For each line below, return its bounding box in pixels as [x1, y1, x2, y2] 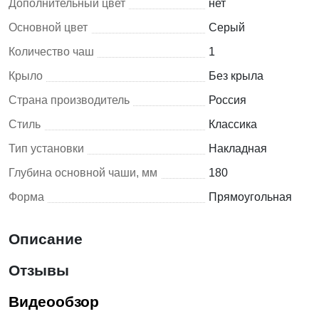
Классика [208, 117, 257, 130]
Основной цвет [9, 21, 88, 33]
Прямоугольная [208, 190, 292, 203]
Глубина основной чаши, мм [9, 166, 157, 179]
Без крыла [208, 69, 263, 82]
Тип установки [9, 142, 84, 155]
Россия [208, 93, 246, 106]
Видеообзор [9, 293, 99, 310]
